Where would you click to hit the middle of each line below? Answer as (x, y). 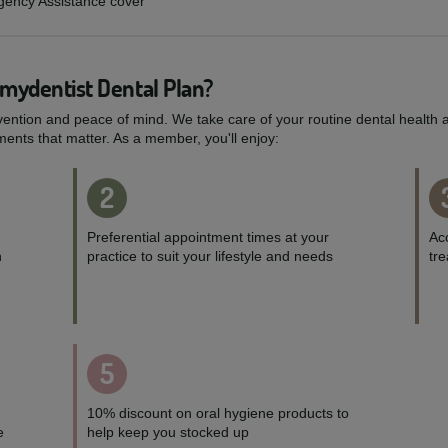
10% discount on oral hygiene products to (218, 413)
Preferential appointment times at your (208, 237)
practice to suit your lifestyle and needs (210, 256)
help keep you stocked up (168, 432)
